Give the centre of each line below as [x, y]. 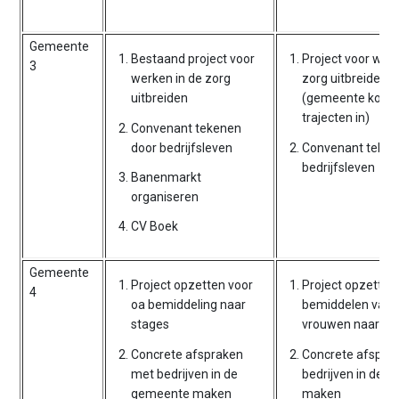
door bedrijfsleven [182, 147]
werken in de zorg [181, 79]
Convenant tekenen [187, 128]
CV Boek [155, 226]
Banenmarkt [167, 177]
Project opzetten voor [192, 285]
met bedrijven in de [185, 374]
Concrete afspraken [187, 354]
